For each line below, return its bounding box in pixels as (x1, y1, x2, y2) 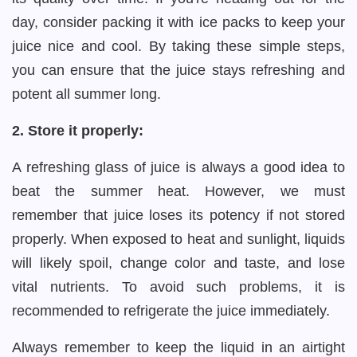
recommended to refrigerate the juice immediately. (12, 303, 334, 319)
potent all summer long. (12, 86, 161, 102)
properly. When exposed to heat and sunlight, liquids (12, 231, 345, 247)
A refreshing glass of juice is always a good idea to (12, 159, 345, 175)
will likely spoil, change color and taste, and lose (12, 255, 345, 271)
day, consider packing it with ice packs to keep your (12, 14, 345, 30)
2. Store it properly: (12, 123, 143, 139)
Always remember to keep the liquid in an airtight (12, 339, 345, 355)
